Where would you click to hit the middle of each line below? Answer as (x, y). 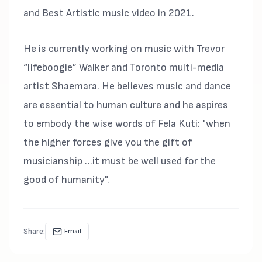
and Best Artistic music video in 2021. (109, 13)
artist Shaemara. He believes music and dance (127, 86)
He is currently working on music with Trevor (124, 49)
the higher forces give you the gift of (108, 142)
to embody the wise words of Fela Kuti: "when (127, 123)
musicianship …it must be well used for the (120, 161)
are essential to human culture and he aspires (126, 105)
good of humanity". (66, 180)
